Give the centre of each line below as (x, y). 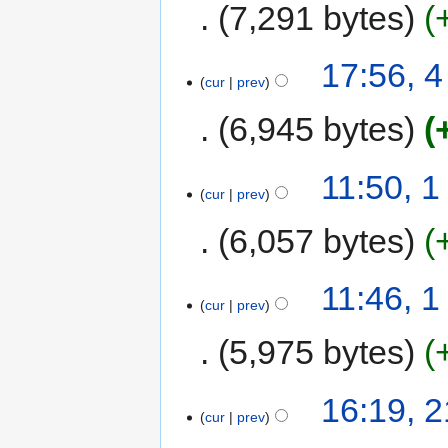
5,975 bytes (317, 352)
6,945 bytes (317, 129)
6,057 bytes (317, 240)
